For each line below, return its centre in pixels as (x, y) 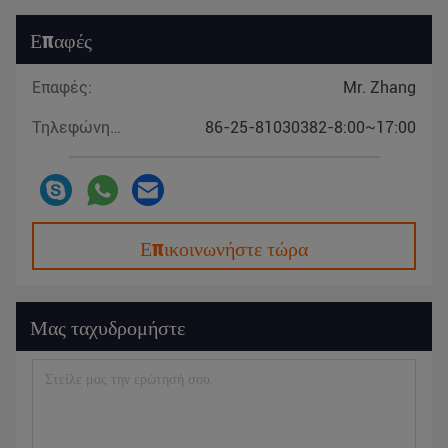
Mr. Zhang (379, 87)
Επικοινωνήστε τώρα (224, 247)
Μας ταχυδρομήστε (107, 326)
